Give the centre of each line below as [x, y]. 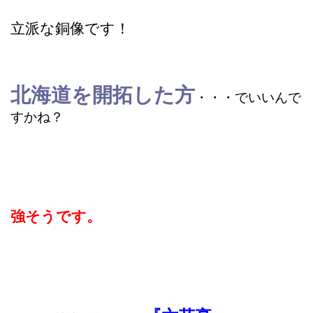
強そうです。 [56, 216]
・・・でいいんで [248, 97]
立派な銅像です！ [70, 28]
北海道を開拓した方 [103, 95]
